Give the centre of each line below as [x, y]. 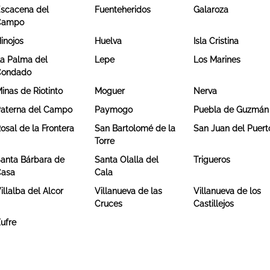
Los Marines [217, 59]
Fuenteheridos [122, 9]
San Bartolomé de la [135, 128]
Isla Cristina [216, 41]
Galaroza [211, 9]
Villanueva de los [228, 191]
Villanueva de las [128, 191]
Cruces [108, 203]
